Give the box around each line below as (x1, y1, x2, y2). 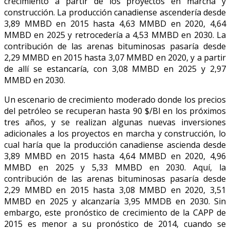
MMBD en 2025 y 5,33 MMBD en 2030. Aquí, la (4, 161, 226, 173)
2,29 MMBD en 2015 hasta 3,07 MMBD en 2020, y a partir (4, 51, 226, 63)
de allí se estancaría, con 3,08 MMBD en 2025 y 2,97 (4, 63, 226, 74)
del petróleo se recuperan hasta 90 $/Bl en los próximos (4, 105, 226, 117)
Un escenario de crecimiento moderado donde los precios (4, 93, 226, 105)
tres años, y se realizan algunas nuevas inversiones (4, 116, 226, 128)
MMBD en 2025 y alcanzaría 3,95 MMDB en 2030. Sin (4, 195, 226, 207)
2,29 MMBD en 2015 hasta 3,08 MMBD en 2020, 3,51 (4, 184, 226, 196)
